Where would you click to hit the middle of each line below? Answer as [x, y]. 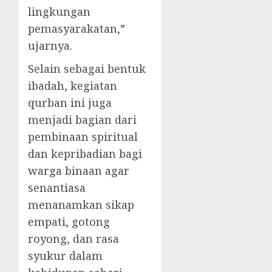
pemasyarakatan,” [76, 29]
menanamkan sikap [81, 205]
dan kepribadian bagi [85, 154]
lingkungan [59, 12]
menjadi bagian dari [82, 120]
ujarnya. [50, 46]
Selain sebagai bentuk [87, 69]
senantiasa [57, 188]
